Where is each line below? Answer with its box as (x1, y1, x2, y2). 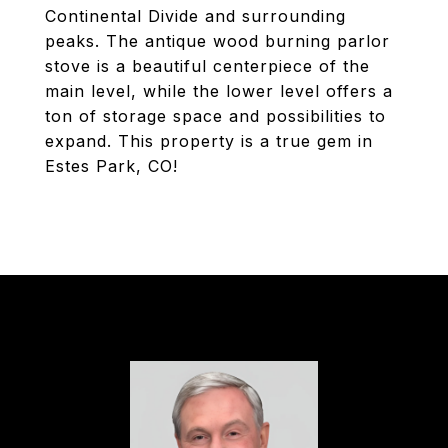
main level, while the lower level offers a (45, 81, 393, 101)
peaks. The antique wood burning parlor (45, 31, 390, 51)
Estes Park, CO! (45, 156, 178, 176)
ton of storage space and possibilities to (45, 106, 386, 126)
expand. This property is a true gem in (45, 131, 373, 151)
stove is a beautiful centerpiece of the (45, 56, 370, 76)
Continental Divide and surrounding (45, 6, 346, 26)
